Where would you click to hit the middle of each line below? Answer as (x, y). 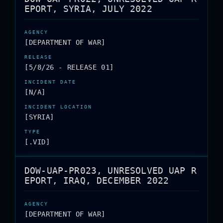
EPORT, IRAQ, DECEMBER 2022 (97, 180)
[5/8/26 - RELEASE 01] (69, 67)
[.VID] (37, 142)
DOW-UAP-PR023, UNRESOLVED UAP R (111, 170)
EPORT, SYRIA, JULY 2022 (88, 9)
